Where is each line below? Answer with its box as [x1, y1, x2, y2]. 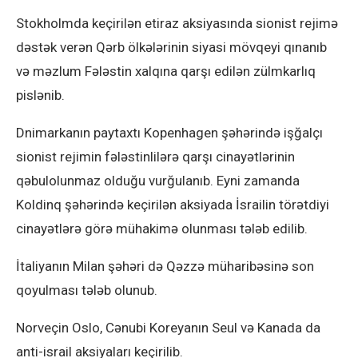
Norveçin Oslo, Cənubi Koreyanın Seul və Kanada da [16, 320, 320, 336]
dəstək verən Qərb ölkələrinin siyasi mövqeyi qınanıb [16, 39, 327, 55]
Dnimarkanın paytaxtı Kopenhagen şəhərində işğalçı [16, 125, 323, 141]
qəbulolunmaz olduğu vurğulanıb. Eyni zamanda [16, 173, 300, 189]
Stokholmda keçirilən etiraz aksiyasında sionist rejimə [16, 15, 338, 31]
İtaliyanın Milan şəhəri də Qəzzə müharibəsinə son [16, 258, 314, 274]
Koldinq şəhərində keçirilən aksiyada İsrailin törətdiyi [16, 197, 329, 213]
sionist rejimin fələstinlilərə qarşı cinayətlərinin [16, 149, 295, 165]
